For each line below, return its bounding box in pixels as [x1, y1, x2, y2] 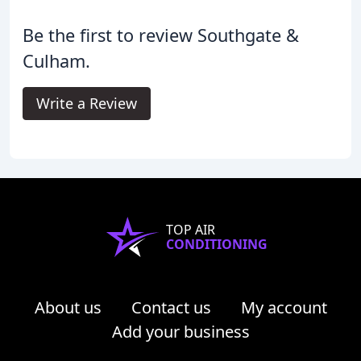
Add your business [111, 320, 250, 342]
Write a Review [36, 93, 137, 113]
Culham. [23, 48, 90, 73]
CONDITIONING [166, 234, 268, 253]
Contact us [131, 296, 211, 318]
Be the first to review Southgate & [23, 23, 299, 47]
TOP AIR [166, 220, 215, 239]
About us [34, 296, 102, 318]
